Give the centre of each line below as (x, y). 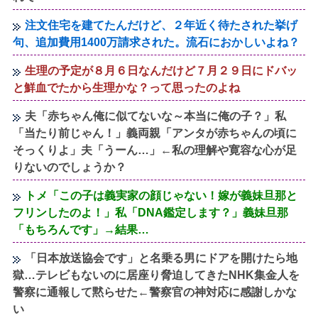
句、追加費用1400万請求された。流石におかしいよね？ (157, 43)
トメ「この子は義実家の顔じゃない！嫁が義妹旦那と (161, 196)
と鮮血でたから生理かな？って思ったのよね (127, 88)
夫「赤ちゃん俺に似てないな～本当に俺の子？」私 (156, 116)
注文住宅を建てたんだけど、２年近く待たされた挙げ (161, 26)
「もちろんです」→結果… (81, 230)
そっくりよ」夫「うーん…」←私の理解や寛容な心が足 (155, 150)
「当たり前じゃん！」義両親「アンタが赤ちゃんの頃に (155, 133)
